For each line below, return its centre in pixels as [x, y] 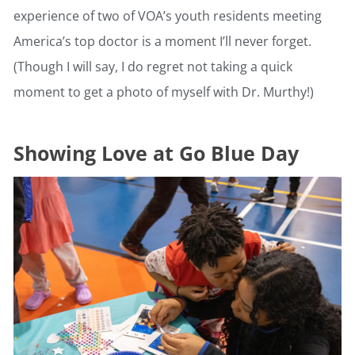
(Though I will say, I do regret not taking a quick [153, 67]
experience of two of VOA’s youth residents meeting [168, 16]
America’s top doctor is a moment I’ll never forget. [162, 42]
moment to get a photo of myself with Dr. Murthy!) [164, 92]
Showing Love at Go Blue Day [156, 153]
